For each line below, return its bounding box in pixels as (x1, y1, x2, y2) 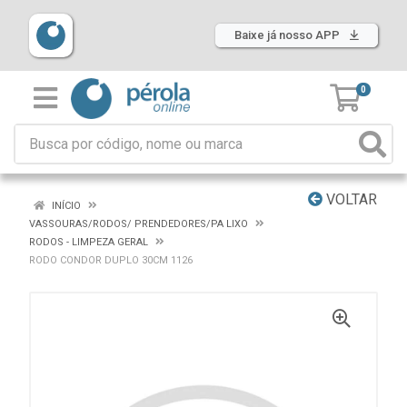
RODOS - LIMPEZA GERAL (29, 236, 148, 248)
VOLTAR (323, 191, 377, 208)
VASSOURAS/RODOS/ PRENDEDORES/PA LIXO (29, 218, 248, 230)
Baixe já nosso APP (234, 28, 342, 42)
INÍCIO (49, 200, 81, 212)
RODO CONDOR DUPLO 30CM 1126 (29, 254, 193, 266)
